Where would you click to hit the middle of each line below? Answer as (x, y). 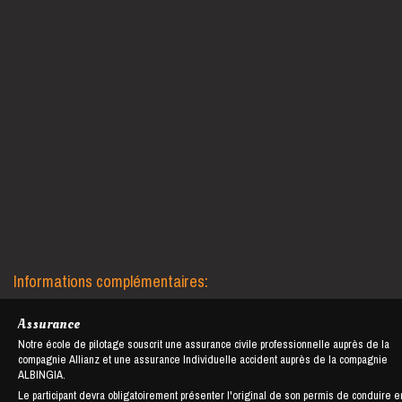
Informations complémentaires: (111, 282)
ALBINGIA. (42, 375)
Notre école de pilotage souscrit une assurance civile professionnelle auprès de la (204, 344)
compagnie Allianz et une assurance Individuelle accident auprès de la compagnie (203, 359)
